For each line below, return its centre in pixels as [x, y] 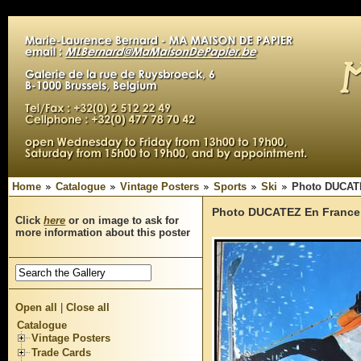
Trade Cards [62, 352]
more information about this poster [103, 233]
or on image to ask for [122, 221]
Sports [230, 187]
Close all [88, 307]
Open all [37, 307]
